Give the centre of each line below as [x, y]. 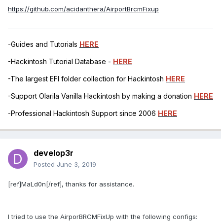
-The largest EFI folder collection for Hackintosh [87, 79]
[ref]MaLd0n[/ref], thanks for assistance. [71, 184]
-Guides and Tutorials [44, 44]
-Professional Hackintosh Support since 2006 [83, 113]
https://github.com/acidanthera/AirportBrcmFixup [83, 9]
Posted [45, 165]
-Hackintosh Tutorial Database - [60, 62]
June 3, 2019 [76, 165]
